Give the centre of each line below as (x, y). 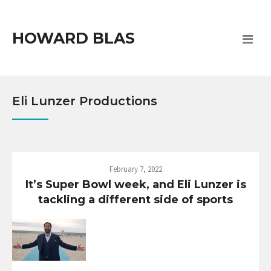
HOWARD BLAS (73, 38)
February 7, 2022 (135, 169)
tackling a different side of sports (135, 200)
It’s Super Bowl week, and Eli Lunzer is (135, 185)
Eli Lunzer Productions (85, 101)
